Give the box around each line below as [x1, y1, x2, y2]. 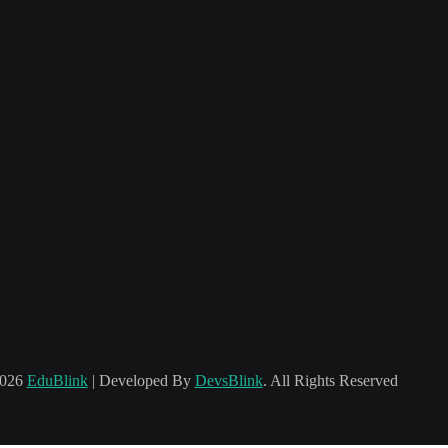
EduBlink [26, 371, 88, 389]
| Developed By [87, 371, 195, 389]
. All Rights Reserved [262, 371, 398, 389]
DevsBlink [194, 371, 263, 389]
